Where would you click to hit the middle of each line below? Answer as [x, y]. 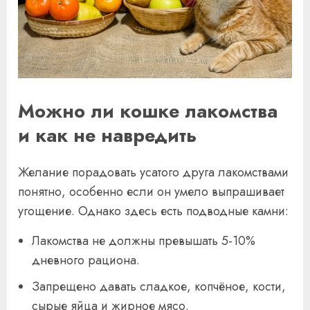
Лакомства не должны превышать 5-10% [144, 241]
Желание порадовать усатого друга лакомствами [153, 173]
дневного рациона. [86, 261]
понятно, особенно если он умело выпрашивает [151, 192]
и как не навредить [107, 135]
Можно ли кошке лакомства [148, 111]
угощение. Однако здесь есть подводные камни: [153, 211]
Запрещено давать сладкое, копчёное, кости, [159, 287]
